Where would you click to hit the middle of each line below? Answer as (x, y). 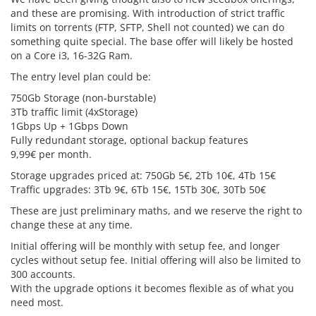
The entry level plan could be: (81, 77)
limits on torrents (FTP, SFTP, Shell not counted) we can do (147, 27)
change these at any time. (72, 225)
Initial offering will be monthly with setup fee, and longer (145, 246)
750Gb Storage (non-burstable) (83, 98)
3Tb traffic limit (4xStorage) (74, 112)
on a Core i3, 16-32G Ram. (72, 55)
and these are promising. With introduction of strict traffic (148, 13)
